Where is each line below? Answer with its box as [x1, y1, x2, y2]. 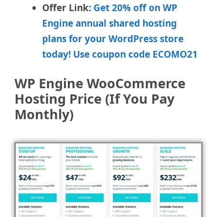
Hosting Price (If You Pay [15, 90, 174, 108]
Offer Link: [42, 1, 91, 14]
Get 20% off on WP [93, 1, 177, 14]
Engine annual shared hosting [42, 16, 177, 30]
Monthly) [15, 105, 74, 124]
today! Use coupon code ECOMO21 [42, 47, 198, 61]
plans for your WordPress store [42, 32, 184, 45]
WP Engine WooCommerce [15, 74, 186, 93]
